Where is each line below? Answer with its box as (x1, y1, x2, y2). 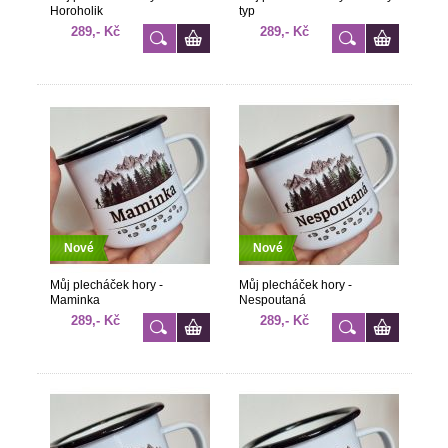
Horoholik (49, 4, 103, 18)
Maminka (49, 293, 100, 307)
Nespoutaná (238, 293, 306, 307)
